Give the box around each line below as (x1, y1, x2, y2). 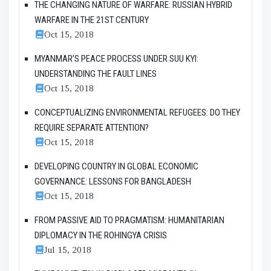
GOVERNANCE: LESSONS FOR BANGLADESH (34, 175, 191, 187)
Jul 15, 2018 (44, 244, 91, 255)
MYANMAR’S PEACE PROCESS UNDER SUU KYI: (34, 53, 198, 64)
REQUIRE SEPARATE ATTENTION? (34, 122, 149, 133)
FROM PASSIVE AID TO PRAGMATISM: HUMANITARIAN (34, 214, 224, 226)
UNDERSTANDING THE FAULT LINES (34, 68, 157, 79)
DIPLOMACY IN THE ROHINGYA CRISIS (34, 229, 167, 241)
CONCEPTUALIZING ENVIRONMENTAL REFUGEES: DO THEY (34, 106, 240, 118)
